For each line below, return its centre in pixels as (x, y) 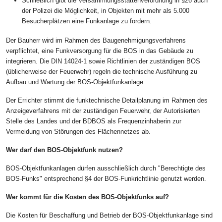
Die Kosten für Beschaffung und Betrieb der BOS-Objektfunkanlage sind (109, 216)
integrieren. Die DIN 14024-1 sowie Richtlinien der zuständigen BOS (103, 61)
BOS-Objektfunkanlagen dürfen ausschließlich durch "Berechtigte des (106, 168)
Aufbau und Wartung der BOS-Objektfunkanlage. (76, 82)
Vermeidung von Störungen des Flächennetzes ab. (78, 132)
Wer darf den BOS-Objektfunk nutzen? (64, 150)
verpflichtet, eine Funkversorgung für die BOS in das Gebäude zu (100, 51)
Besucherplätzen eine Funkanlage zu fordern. (87, 21)
